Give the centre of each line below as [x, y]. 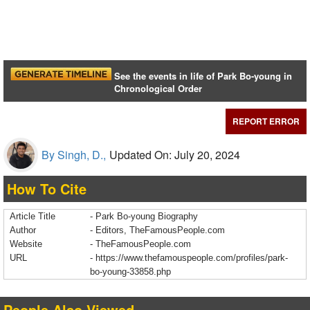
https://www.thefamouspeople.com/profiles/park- [192, 258]
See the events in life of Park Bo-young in [203, 76]
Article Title [33, 217]
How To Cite [47, 189]
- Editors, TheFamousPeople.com [157, 230]
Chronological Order [158, 89]
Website [26, 244]
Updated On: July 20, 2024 [175, 155]
